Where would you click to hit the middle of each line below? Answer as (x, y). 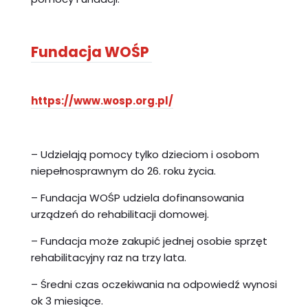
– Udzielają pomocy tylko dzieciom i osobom (145, 154)
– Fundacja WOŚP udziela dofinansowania (137, 197)
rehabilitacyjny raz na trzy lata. (108, 257)
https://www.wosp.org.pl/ (102, 100)
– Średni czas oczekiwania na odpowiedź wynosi (154, 284)
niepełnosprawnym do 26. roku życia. (123, 170)
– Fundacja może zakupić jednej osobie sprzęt (149, 241)
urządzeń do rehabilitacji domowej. (120, 214)
